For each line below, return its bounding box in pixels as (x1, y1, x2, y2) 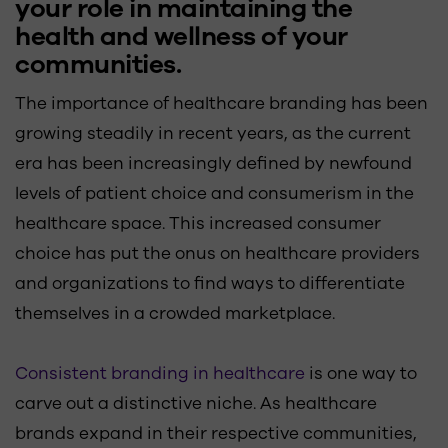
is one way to (305, 362, 417, 385)
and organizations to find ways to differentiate (15, 272, 405, 295)
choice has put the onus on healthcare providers (15, 242, 420, 265)
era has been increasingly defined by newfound (15, 152, 412, 175)
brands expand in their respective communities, (15, 422, 417, 445)
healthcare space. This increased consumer (15, 212, 381, 235)
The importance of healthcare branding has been (15, 92, 428, 115)
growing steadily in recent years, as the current (15, 122, 411, 145)
